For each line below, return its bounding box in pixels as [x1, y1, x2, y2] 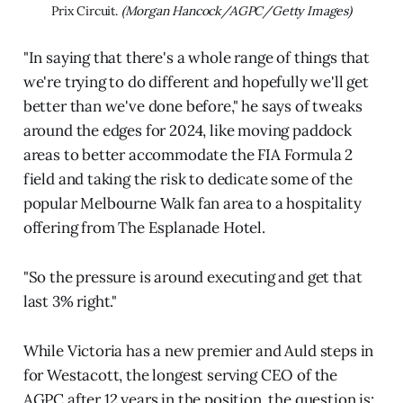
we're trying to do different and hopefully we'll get [22, 71, 369, 92]
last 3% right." [22, 291, 118, 311]
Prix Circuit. [51, 2, 121, 19]
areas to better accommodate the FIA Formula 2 [22, 144, 354, 165]
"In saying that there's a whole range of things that [22, 47, 370, 67]
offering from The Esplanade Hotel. [22, 217, 265, 237]
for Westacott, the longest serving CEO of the [22, 364, 338, 385]
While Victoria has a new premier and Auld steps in [22, 340, 374, 361]
